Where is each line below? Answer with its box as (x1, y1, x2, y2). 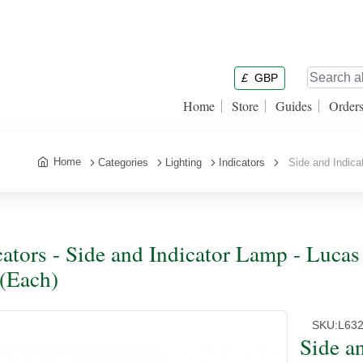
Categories (98, 156, 148, 169)
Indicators (219, 156, 265, 169)
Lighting (165, 156, 202, 169)
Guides (275, 97, 312, 114)
